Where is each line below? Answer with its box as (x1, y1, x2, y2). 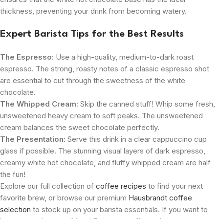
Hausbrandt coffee (129, 193, 192, 202)
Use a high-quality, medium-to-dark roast (54, 52, 194, 62)
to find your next (146, 181, 203, 191)
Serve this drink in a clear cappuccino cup (66, 134, 207, 144)
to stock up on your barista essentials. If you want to (31, 204, 208, 214)
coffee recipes (96, 181, 146, 191)
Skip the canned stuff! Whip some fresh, (78, 99, 215, 109)
